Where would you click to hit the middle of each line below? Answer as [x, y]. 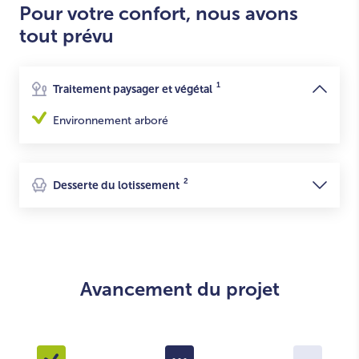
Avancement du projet [179, 289]
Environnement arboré [111, 121]
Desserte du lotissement [116, 185]
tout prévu [67, 36]
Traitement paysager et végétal [133, 89]
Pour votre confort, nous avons [159, 13]
